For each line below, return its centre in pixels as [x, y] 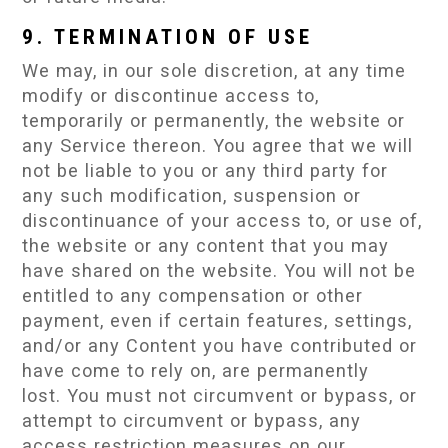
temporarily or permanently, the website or [214, 120]
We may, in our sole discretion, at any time [214, 70]
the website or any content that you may [206, 245]
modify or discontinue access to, [171, 95]
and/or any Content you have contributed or [220, 345]
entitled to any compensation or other [193, 295]
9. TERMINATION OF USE [168, 36]
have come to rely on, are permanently [196, 370]
